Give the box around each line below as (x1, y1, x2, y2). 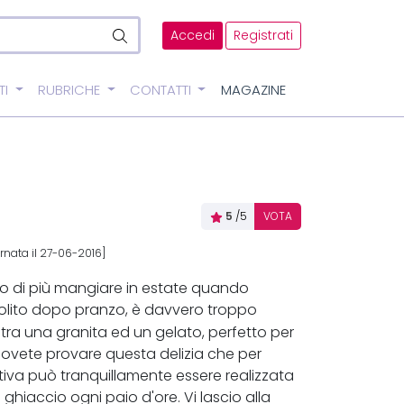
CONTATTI (129, 82, 195, 98)
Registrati (234, 27, 293, 43)
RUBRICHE (37, 82, 104, 98)
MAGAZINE (221, 82, 287, 98)
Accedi (170, 27, 215, 43)
